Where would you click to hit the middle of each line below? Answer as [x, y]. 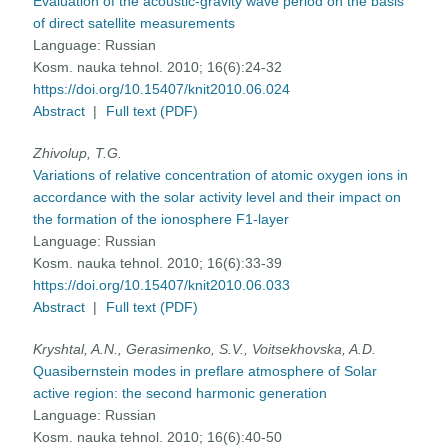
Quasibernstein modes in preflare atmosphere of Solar [205, 371]
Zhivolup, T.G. [78, 153]
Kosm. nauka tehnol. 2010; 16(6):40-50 [158, 437]
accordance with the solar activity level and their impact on [217, 197]
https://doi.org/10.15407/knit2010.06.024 [162, 89]
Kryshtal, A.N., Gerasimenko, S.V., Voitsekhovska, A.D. [205, 349]
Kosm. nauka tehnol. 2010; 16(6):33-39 [158, 263]
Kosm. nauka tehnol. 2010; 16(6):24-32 [158, 67]
